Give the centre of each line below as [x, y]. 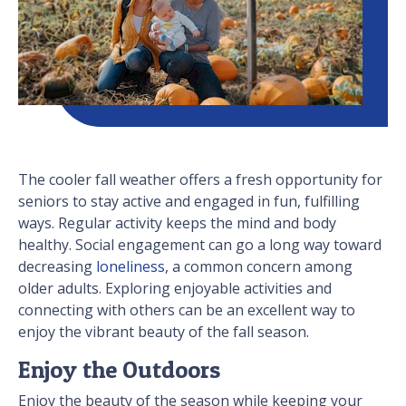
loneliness [130, 267]
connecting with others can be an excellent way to [187, 310]
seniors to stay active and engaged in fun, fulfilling [189, 202]
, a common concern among [259, 267]
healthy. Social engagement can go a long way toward [200, 245]
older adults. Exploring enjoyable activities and [175, 289]
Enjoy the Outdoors [119, 370]
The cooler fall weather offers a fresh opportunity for [200, 180]
